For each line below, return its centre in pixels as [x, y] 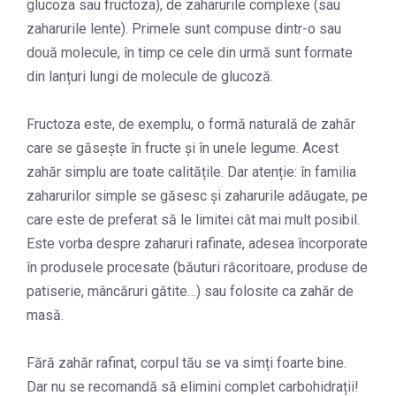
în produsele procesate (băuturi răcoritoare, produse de [197, 267]
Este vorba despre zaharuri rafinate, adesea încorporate [197, 243]
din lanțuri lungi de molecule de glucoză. [150, 76]
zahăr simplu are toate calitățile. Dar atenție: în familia [191, 171]
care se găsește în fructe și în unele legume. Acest [183, 148]
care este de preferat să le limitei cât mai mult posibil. [193, 219]
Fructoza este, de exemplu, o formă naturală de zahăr [191, 124]
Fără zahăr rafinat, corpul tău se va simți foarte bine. [187, 362]
